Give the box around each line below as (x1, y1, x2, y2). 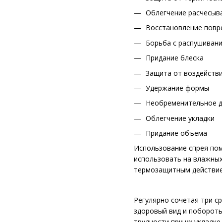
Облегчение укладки (146, 113, 215, 123)
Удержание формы (146, 83, 209, 93)
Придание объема (146, 128, 207, 138)
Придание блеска (146, 53, 204, 63)
